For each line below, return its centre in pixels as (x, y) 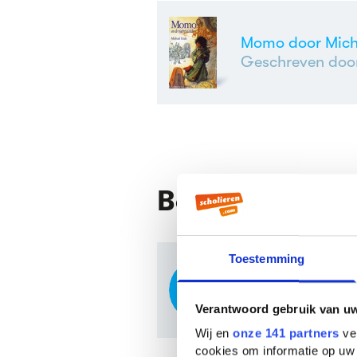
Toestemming (267, 259)
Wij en (214, 333)
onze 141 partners (286, 333)
